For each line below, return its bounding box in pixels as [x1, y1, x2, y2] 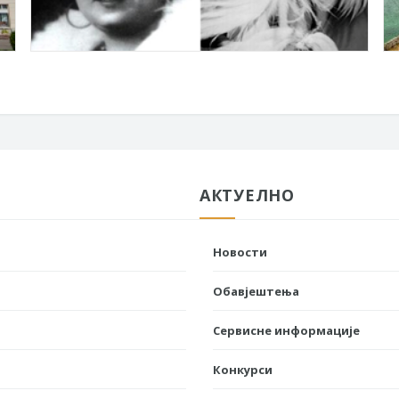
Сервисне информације [213, 322, 360, 338]
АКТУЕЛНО [199, 183, 295, 206]
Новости [213, 243, 267, 260]
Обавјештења [213, 282, 299, 299]
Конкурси [213, 361, 273, 378]
